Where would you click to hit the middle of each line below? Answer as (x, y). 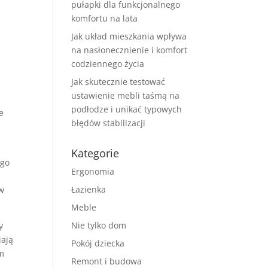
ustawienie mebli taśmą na (126, 95)
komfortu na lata (105, 18)
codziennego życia (108, 64)
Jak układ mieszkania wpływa (129, 36)
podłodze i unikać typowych (127, 109)
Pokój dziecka (98, 243)
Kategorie (95, 153)
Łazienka (89, 189)
